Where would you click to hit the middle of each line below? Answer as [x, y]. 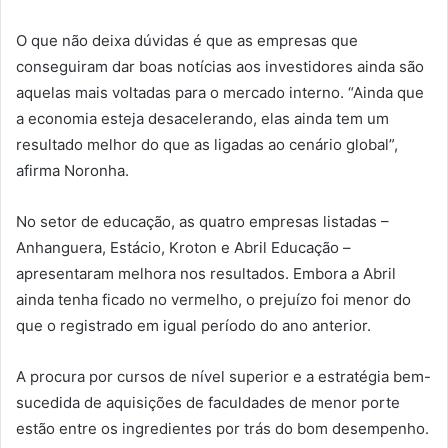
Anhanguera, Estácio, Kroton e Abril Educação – [183, 247]
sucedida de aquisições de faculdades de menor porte [208, 402]
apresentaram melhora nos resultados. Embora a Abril [206, 273]
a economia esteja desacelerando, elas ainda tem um [202, 118]
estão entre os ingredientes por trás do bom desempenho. [222, 428]
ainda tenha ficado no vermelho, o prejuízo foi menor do [213, 299]
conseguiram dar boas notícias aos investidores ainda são [220, 66]
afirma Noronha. [72, 170]
